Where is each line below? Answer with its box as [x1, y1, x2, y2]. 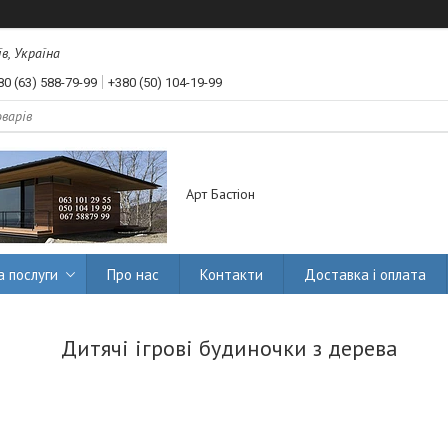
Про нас [107, 264, 159, 284]
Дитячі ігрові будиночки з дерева [60, 334, 398, 363]
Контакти [200, 264, 263, 284]
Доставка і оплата [304, 264, 426, 284]
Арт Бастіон [186, 185, 255, 204]
